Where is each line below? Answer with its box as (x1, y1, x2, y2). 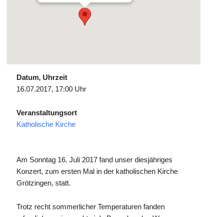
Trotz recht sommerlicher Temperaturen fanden (16, 202, 165, 211)
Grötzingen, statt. (16, 178, 71, 187)
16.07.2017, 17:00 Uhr (16, 84, 86, 93)
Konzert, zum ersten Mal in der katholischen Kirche (16, 167, 178, 175)
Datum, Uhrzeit (16, 73, 67, 81)
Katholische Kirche (16, 120, 76, 128)
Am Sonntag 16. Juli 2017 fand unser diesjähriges (16, 155, 172, 164)
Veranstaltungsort (16, 108, 77, 117)
